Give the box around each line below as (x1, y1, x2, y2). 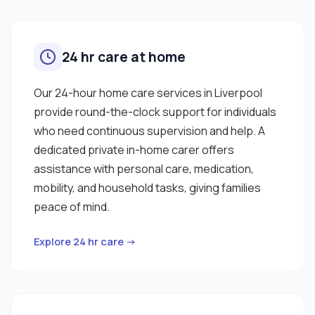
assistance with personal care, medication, (34, 160, 254, 176)
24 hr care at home (62, 47, 186, 66)
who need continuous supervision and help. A (34, 122, 265, 139)
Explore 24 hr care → (34, 234, 136, 248)
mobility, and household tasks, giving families (34, 179, 261, 195)
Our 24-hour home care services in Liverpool (34, 84, 262, 101)
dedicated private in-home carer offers (34, 141, 234, 157)
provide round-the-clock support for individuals (34, 103, 276, 120)
